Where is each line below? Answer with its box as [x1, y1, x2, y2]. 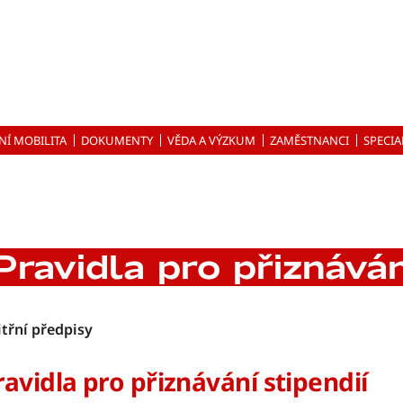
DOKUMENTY [81, 132, 153, 148]
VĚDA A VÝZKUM [167, 132, 255, 148]
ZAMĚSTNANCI [270, 132, 349, 148]
